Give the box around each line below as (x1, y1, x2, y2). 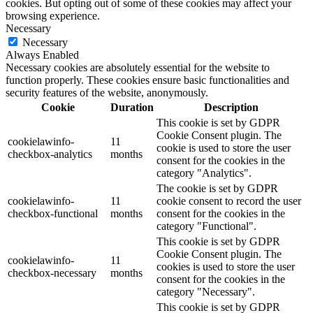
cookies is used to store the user (156, 260, 295, 272)
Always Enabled (6, 48, 79, 61)
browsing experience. (6, 9, 100, 22)
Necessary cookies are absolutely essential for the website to (6, 61, 270, 73)
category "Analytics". (156, 166, 252, 179)
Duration (110, 101, 154, 113)
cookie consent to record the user (156, 194, 301, 207)
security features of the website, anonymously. (6, 86, 208, 99)
